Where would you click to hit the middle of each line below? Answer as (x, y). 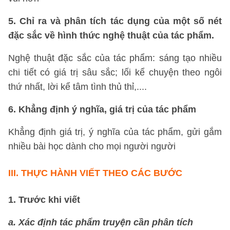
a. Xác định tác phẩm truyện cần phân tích (101, 222)
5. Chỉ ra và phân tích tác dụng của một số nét (115, 21)
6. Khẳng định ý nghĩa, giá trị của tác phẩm (102, 109)
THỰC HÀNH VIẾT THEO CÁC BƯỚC (102, 173)
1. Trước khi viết (44, 200)
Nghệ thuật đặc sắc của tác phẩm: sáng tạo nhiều (115, 58)
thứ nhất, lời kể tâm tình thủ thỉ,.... (78, 87)
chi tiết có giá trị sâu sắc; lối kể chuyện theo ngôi (115, 72)
